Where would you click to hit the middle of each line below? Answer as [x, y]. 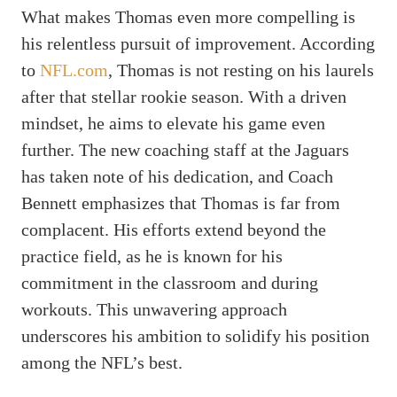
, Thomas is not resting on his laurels [241, 70]
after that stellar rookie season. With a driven [184, 96]
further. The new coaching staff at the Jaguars [185, 149]
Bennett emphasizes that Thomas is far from [181, 202]
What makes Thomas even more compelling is [188, 16]
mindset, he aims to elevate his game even [173, 123]
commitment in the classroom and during [170, 282]
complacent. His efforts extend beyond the [174, 229]
